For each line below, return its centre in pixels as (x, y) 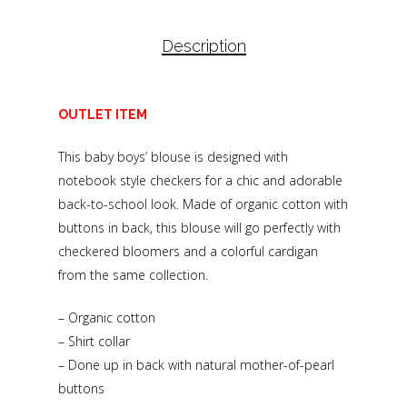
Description (203, 46)
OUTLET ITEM (103, 115)
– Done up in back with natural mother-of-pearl (196, 365)
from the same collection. (133, 275)
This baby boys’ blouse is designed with (173, 157)
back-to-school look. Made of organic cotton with (203, 204)
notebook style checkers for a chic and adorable (200, 181)
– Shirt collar (94, 342)
